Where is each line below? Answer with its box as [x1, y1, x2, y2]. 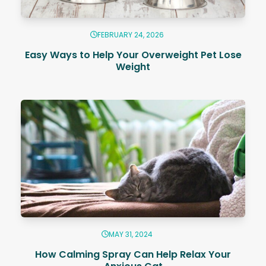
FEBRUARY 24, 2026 [97, 29, 164, 40]
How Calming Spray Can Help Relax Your [35, 247, 231, 261]
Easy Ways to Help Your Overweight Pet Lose [24, 47, 242, 62]
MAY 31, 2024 [109, 229, 153, 239]
